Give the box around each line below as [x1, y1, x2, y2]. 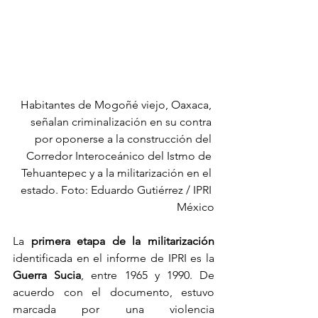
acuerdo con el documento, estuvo [13, 285, 214, 300]
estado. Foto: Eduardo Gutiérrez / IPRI [21, 183, 214, 197]
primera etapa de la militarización [31, 234, 215, 248]
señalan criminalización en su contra [31, 115, 214, 129]
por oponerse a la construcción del [35, 132, 214, 146]
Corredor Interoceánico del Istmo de [26, 149, 214, 163]
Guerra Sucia [13, 268, 82, 283]
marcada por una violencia [13, 302, 214, 317]
